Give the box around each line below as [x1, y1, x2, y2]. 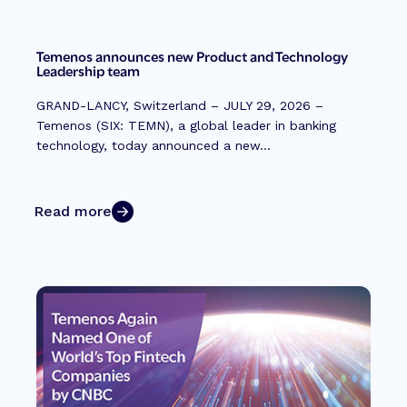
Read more [34, 202, 112, 220]
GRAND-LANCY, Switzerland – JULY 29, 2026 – [36, 97, 323, 113]
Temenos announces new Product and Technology [36, 45, 348, 65]
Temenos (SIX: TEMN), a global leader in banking [36, 117, 336, 133]
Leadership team [36, 59, 140, 80]
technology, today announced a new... [36, 137, 271, 153]
